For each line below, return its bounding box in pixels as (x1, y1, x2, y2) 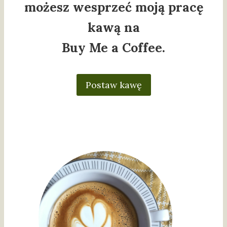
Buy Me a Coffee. (62, 40, 165, 56)
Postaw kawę (85, 79, 142, 91)
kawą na (87, 19, 140, 36)
